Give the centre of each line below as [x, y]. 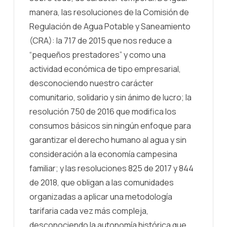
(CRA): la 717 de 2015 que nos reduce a [101, 40]
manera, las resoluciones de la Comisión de [109, 12]
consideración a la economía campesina [103, 154]
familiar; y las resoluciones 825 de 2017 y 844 [111, 168]
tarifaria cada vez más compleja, [89, 211]
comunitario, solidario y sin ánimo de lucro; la [110, 97]
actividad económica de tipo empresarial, [105, 69]
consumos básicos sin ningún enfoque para [110, 125]
